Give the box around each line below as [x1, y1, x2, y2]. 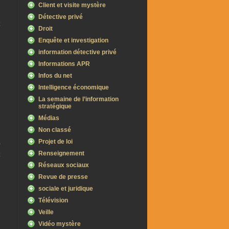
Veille [38, 209, 54, 216]
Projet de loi [38, 138, 73, 145]
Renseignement [38, 150, 84, 157]
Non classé [38, 126, 71, 133]
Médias [38, 114, 59, 122]
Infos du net [38, 72, 72, 79]
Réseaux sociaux [38, 162, 89, 169]
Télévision [38, 197, 68, 204]
